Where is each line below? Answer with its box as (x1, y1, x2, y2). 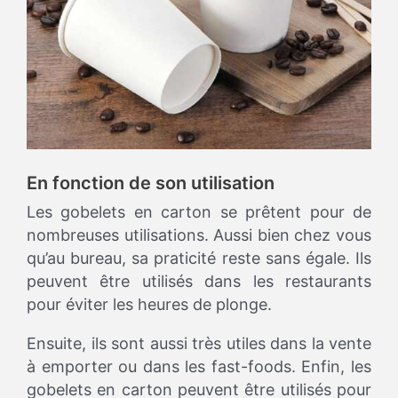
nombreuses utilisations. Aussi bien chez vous (27, 226, 371, 245)
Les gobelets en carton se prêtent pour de (27, 203, 371, 222)
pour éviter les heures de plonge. (27, 295, 272, 314)
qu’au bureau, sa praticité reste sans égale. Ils (27, 249, 371, 268)
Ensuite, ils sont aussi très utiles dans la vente (27, 334, 371, 354)
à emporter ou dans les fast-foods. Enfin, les (27, 357, 371, 377)
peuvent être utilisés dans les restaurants (27, 272, 371, 291)
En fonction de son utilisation (27, 172, 275, 195)
